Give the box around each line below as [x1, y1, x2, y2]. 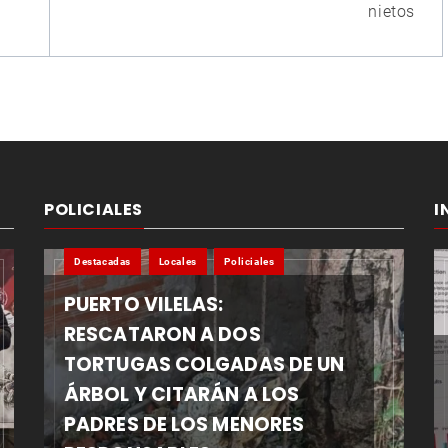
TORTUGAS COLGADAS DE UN [64, 351, 345, 379]
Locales [158, 256, 197, 268]
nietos [368, 2, 415, 22]
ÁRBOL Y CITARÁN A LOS [64, 381, 300, 409]
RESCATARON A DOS [64, 321, 261, 349]
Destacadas [74, 256, 131, 268]
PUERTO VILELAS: [64, 291, 224, 319]
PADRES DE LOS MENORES [64, 411, 305, 439]
